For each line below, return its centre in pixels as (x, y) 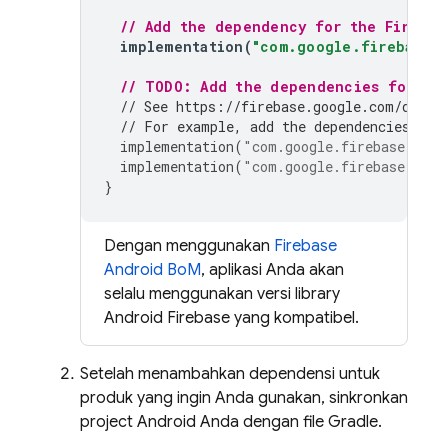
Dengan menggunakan (189, 246)
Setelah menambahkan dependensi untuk (230, 374)
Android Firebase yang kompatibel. (231, 318)
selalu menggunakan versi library (222, 294)
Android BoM (152, 270)
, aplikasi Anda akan (272, 270)
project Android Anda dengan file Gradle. (231, 422)
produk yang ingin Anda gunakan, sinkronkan (244, 398)
